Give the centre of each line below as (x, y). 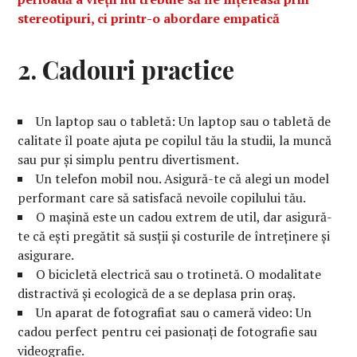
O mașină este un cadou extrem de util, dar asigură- (184, 217)
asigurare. (46, 255)
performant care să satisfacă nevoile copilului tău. (162, 198)
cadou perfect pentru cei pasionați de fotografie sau (168, 332)
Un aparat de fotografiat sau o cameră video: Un (174, 313)
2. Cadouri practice (126, 70)
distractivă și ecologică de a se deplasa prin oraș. (157, 294)
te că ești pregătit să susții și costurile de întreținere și (174, 236)
